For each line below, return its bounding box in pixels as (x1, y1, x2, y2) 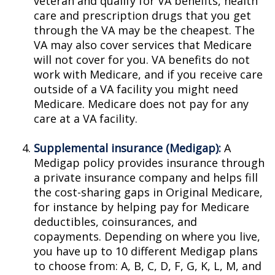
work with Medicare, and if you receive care (34, 67, 263, 82)
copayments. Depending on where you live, (34, 229, 260, 244)
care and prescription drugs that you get (34, 8, 251, 23)
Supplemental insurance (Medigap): (34, 141, 221, 155)
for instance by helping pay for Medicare (34, 199, 249, 214)
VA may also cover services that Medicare (34, 37, 252, 52)
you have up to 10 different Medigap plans (34, 244, 258, 258)
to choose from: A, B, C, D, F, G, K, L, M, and (34, 258, 261, 273)
